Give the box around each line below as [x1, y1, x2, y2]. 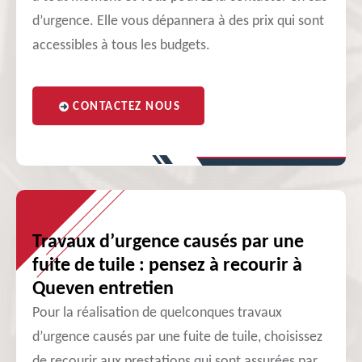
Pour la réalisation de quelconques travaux [32, 305, 282, 321]
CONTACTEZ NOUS [73, 101, 180, 113]
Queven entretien [32, 280, 174, 299]
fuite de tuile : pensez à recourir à [32, 256, 302, 276]
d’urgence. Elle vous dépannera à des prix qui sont [32, 14, 324, 29]
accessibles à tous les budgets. [32, 38, 210, 53]
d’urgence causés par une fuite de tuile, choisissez [32, 330, 322, 345]
